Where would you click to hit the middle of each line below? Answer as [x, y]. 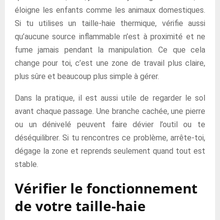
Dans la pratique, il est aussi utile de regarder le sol [110, 98]
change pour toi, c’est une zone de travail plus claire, [110, 63]
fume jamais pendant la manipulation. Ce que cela [110, 50]
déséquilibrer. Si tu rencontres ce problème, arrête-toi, [110, 138]
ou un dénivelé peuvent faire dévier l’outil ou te [110, 124]
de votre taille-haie [80, 206]
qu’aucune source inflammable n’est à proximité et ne [110, 37]
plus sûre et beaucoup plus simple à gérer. [87, 76]
